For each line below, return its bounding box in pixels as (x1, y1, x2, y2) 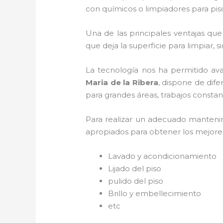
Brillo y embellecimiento (108, 188, 202, 198)
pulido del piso (108, 176, 166, 186)
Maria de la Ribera (86, 77, 158, 87)
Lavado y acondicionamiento (108, 151, 217, 161)
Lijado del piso (108, 163, 164, 173)
